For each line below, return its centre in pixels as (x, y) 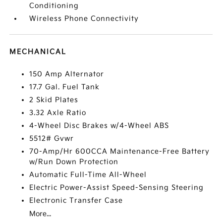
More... (40, 214)
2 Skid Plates (54, 100)
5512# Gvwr (52, 139)
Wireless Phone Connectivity (84, 19)
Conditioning (54, 6)
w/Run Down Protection (74, 162)
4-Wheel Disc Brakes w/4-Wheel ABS (99, 126)
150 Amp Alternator (67, 74)
